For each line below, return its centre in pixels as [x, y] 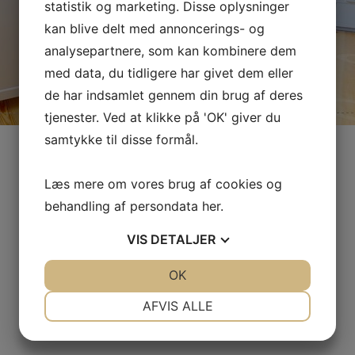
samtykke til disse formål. [121, 139]
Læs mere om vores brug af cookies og [163, 184]
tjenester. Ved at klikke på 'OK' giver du [162, 117]
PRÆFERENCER [241, 298]
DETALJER [183, 239]
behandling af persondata [123, 206]
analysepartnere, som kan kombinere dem [170, 51]
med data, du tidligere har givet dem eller [169, 73]
